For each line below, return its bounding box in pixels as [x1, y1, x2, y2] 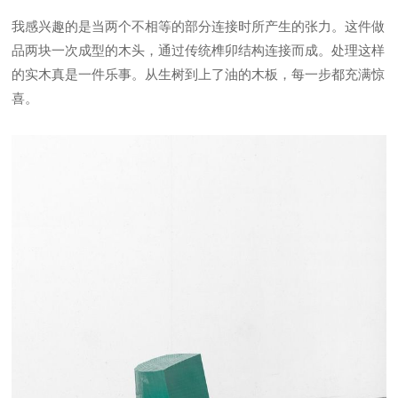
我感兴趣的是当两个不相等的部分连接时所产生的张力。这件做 [12, 17, 386, 35]
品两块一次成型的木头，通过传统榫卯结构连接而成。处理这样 [12, 41, 386, 59]
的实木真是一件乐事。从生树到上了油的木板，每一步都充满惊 [12, 65, 386, 83]
